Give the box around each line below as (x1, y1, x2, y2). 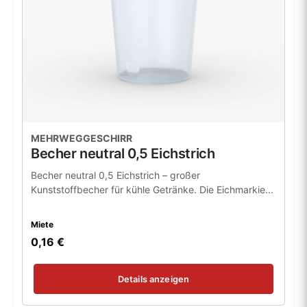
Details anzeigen (117, 273, 190, 284)
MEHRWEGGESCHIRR (31, 132, 132, 145)
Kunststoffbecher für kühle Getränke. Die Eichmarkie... (31, 184, 273, 196)
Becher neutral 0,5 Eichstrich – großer (31, 169, 200, 182)
